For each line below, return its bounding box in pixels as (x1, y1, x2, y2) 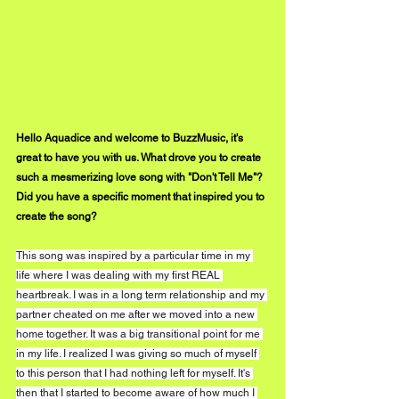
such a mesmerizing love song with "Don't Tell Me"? (16, 170, 265, 183)
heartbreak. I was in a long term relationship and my (16, 288, 267, 301)
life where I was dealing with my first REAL (16, 268, 223, 281)
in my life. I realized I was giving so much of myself (16, 346, 259, 360)
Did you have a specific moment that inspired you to (16, 190, 267, 203)
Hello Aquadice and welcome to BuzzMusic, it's (16, 131, 246, 144)
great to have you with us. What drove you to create (16, 151, 264, 164)
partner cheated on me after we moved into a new (16, 307, 257, 321)
